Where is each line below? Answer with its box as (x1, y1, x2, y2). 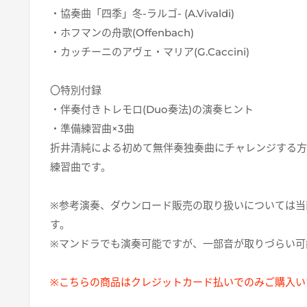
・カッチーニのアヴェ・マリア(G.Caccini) (50, 45, 249, 59)
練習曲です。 (50, 160, 111, 174)
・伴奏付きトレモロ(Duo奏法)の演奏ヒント (50, 103, 254, 116)
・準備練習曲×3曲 (50, 122, 134, 136)
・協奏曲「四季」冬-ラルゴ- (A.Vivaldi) (50, 7, 234, 21)
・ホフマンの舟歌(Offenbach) (50, 26, 194, 40)
